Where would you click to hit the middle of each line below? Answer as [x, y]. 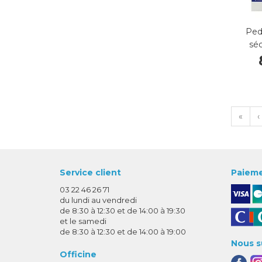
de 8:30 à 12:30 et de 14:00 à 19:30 [123, 211]
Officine [78, 254]
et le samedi [83, 221]
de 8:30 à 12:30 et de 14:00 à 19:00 [123, 232]
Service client [90, 173]
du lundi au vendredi [98, 200]
